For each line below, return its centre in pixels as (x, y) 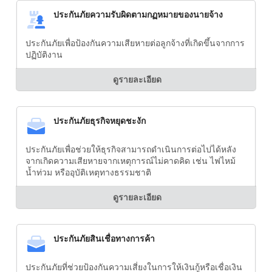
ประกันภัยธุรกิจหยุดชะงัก (100, 121)
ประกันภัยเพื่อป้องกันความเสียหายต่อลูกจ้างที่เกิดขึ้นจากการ (135, 43)
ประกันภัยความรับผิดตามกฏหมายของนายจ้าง (138, 15)
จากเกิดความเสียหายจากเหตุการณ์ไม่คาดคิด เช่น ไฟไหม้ (131, 161)
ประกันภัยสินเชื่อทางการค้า (104, 239)
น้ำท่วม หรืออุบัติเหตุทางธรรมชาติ (88, 172)
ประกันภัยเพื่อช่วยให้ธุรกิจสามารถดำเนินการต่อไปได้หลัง (131, 149)
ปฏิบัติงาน (44, 55)
